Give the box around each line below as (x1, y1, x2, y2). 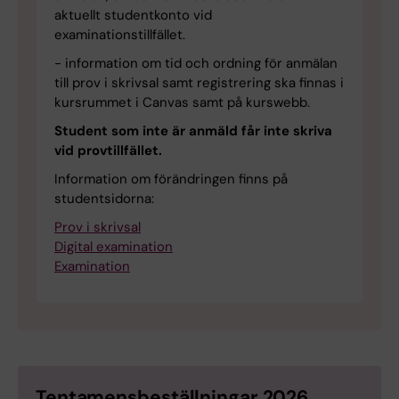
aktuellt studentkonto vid (54, 5, 212, 24)
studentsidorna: (54, 189, 154, 208)
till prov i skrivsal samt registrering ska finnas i (54, 73, 344, 92)
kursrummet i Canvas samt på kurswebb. (54, 93, 310, 111)
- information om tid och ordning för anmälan (54, 53, 338, 72)
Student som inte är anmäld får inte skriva (54, 121, 332, 140)
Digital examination (54, 237, 173, 256)
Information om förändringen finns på (54, 169, 288, 188)
